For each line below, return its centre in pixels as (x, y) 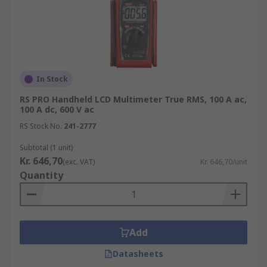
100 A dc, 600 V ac (57, 109)
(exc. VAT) (79, 162)
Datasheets (138, 254)
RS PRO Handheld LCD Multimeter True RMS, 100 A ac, (133, 99)
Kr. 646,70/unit (224, 162)
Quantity (41, 175)
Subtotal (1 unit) (46, 148)
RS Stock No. (41, 126)
